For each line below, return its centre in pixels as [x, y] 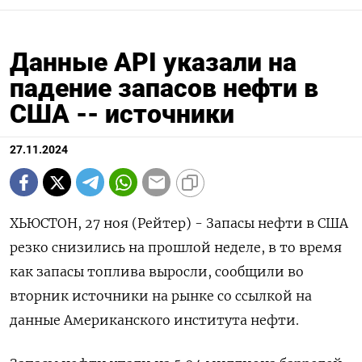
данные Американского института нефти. [154, 320]
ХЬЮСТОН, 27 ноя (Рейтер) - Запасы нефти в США [179, 223]
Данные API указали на [153, 63]
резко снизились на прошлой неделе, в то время [176, 248]
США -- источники [122, 114]
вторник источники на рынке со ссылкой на [161, 296]
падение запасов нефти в [164, 88]
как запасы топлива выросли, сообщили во [157, 272]
